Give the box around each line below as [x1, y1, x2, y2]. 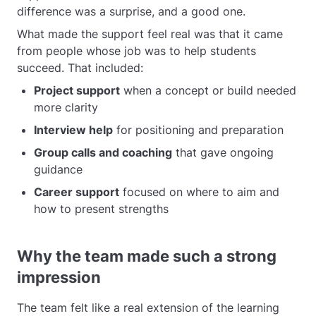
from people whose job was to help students [17, 44, 256, 58]
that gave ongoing [172, 145, 274, 159]
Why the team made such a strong [17, 247, 276, 265]
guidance [34, 162, 83, 176]
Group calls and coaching [34, 145, 172, 159]
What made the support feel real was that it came [17, 27, 283, 41]
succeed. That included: [17, 61, 143, 75]
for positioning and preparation [113, 123, 284, 137]
